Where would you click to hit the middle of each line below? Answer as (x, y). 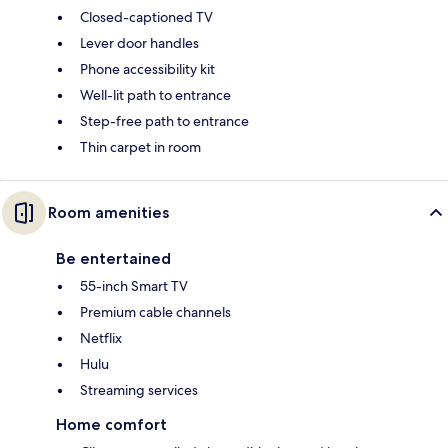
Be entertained (113, 259)
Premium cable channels (155, 312)
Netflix (101, 338)
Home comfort (111, 425)
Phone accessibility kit (147, 69)
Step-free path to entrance (164, 121)
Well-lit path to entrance (155, 95)
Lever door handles (139, 43)
